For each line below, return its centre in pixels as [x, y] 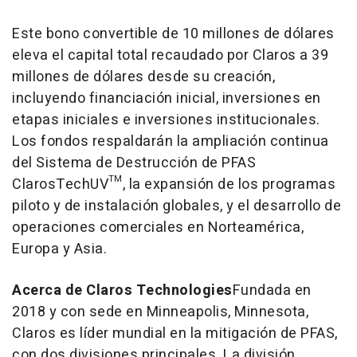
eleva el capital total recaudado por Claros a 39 [170, 55]
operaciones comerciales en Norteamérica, [158, 227]
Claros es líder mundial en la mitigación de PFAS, [175, 333]
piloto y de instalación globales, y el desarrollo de [177, 206]
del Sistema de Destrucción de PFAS [134, 163]
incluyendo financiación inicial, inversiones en [167, 98]
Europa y [43, 249]
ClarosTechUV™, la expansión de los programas [174, 184]
